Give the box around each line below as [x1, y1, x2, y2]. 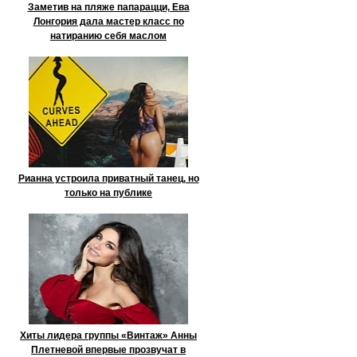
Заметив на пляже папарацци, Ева [27, 2, 190, 13]
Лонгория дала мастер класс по [33, 16, 184, 27]
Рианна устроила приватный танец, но [18, 173, 199, 184]
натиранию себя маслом [50, 30, 167, 41]
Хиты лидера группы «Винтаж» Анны [20, 330, 197, 341]
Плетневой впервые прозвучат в [31, 344, 186, 355]
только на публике [65, 187, 152, 198]
